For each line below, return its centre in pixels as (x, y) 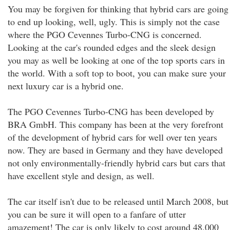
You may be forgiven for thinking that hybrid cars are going (118, 9)
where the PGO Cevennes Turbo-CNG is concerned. (105, 34)
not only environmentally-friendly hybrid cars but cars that (117, 163)
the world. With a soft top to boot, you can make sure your (117, 73)
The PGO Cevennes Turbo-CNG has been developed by (111, 111)
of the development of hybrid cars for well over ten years (112, 137)
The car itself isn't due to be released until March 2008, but (118, 201)
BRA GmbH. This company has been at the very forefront (116, 124)
